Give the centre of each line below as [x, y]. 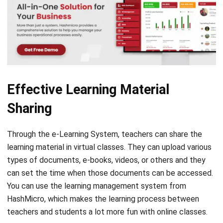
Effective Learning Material [88, 62]
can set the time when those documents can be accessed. [110, 145]
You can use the [36, 158]
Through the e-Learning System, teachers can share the [105, 107]
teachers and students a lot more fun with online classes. [107, 184]
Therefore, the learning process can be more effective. [104, 210]
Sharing [29, 81]
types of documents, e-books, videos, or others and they [106, 132]
